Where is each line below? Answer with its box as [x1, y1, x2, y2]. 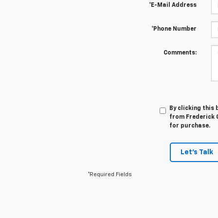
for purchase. [169, 123, 210, 129]
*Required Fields [88, 172, 132, 178]
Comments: [163, 50, 197, 56]
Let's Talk [181, 149, 213, 156]
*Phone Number [151, 26, 197, 33]
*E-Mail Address [148, 2, 197, 9]
